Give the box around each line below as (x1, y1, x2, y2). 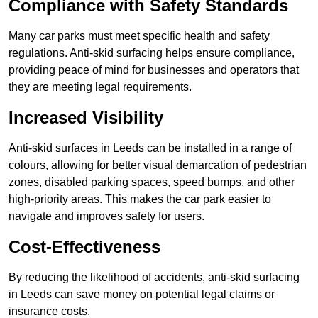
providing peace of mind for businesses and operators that (9, 64, 299, 77)
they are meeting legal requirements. (9, 81, 192, 94)
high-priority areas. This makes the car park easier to (9, 193, 271, 206)
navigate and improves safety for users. (9, 210, 204, 223)
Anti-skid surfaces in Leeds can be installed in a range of (9, 142, 292, 155)
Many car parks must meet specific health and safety (9, 30, 270, 43)
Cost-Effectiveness (9, 237, 160, 257)
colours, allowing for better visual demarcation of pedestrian (9, 159, 307, 172)
